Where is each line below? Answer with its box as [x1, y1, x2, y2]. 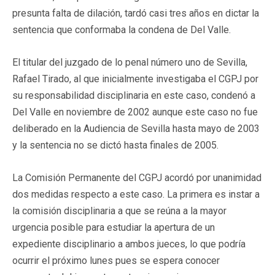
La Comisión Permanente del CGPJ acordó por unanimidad [12, 171, 261, 184]
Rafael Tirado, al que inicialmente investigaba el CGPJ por [12, 72, 258, 85]
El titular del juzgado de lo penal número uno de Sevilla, [12, 56, 247, 68]
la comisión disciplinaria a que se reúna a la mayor [12, 204, 227, 217]
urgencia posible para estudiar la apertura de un [12, 221, 215, 233]
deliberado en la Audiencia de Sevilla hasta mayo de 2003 [12, 122, 260, 134]
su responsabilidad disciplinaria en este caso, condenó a [12, 89, 255, 101]
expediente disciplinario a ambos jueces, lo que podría [12, 238, 246, 250]
